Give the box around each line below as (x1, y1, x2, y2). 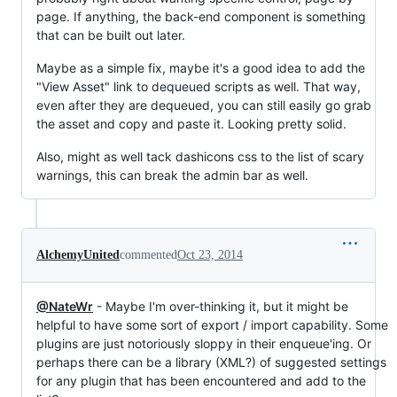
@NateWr (36, 299, 93, 315)
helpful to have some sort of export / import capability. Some (36, 317, 388, 333)
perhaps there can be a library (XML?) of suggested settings (36, 354, 386, 370)
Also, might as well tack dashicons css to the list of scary (36, 149, 364, 165)
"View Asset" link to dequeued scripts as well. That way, (36, 79, 361, 95)
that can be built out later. (36, 27, 185, 43)
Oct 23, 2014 (177, 248, 243, 262)
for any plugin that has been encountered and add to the (36, 373, 366, 389)
